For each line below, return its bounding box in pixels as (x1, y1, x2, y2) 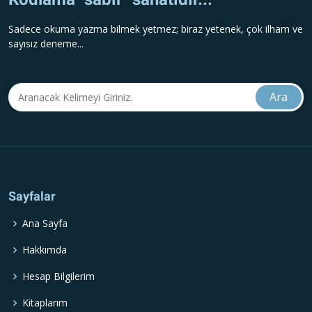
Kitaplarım (22, 295, 68, 309)
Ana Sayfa (22, 216, 68, 230)
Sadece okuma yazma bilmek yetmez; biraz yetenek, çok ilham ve (8, 22, 303, 36)
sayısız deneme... (8, 36, 84, 50)
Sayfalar (8, 188, 56, 203)
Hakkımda (22, 242, 67, 256)
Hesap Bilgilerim (22, 269, 95, 283)
